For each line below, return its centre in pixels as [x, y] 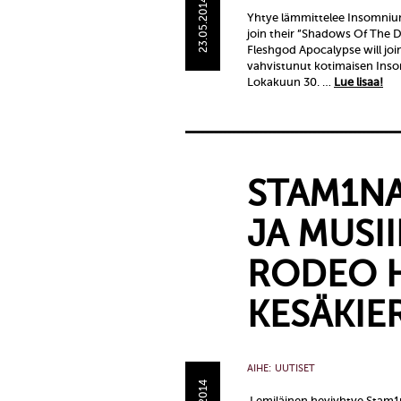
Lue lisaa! [358, 82]
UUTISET [295, 368]
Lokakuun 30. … [290, 82]
